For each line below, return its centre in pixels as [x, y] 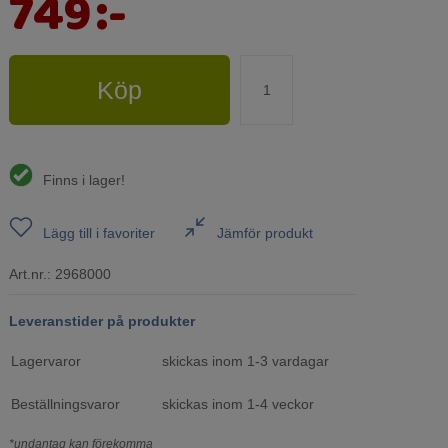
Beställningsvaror [66, 404]
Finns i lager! [84, 180]
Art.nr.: [30, 274]
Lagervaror [46, 361]
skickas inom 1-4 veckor [238, 404]
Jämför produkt [264, 233]
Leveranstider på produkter [102, 321]
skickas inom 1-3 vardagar [246, 361]
